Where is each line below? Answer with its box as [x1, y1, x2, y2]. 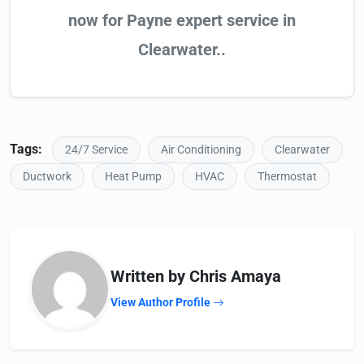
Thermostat [258, 170, 317, 184]
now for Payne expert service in [68, 11, 296, 31]
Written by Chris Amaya [110, 266, 281, 287]
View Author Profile [110, 296, 213, 310]
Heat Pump [105, 170, 162, 184]
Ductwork [23, 170, 71, 184]
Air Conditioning [161, 143, 241, 158]
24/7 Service [65, 143, 128, 158]
